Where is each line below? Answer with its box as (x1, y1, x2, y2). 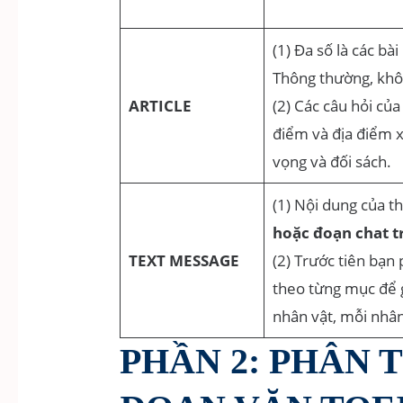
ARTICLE (128, 95, 192, 117)
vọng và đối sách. (272, 151, 399, 173)
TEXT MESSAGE (128, 250, 239, 272)
